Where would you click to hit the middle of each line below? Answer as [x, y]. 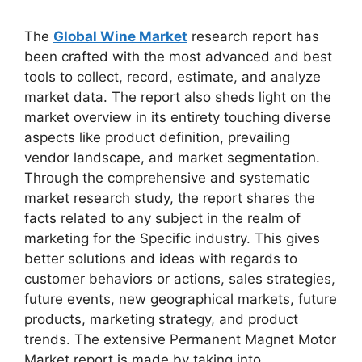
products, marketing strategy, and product [161, 319]
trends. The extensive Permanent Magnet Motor [180, 339]
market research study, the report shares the [170, 198]
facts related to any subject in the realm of [162, 218]
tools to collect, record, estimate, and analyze [173, 76]
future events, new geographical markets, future [181, 299]
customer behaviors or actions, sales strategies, [180, 278]
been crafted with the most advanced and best [178, 56]
